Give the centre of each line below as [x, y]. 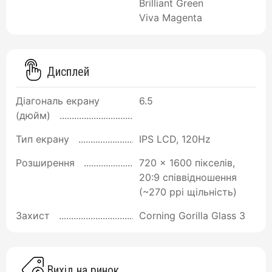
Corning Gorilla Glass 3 [192, 216]
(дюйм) [33, 116]
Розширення [45, 163]
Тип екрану [42, 139]
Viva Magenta [171, 18]
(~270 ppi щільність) [188, 192]
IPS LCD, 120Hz [175, 139]
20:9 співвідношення [188, 178]
